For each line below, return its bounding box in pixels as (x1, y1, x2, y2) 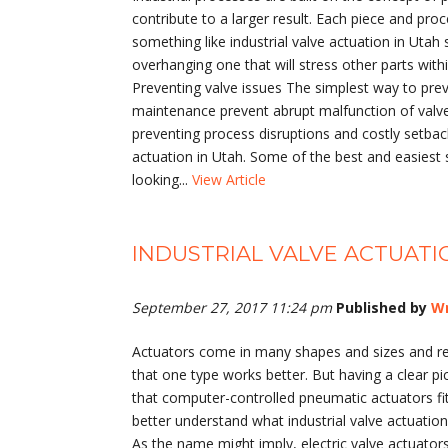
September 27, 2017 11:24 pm (132, 297, 332, 317)
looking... (132, 170, 192, 190)
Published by (336, 297, 431, 317)
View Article (192, 170, 266, 190)
